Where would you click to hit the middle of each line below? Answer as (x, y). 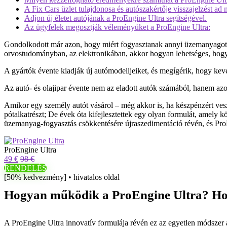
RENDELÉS (25, 168)
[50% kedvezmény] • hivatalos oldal (62, 177)
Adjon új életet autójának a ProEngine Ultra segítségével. (116, 18)
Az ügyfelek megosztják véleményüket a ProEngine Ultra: (117, 27)
